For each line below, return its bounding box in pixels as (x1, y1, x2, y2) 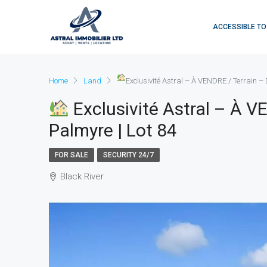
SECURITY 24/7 (103, 151, 154, 159)
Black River (60, 171, 104, 182)
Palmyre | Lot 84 (49, 120, 177, 141)
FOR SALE (55, 151, 88, 159)
